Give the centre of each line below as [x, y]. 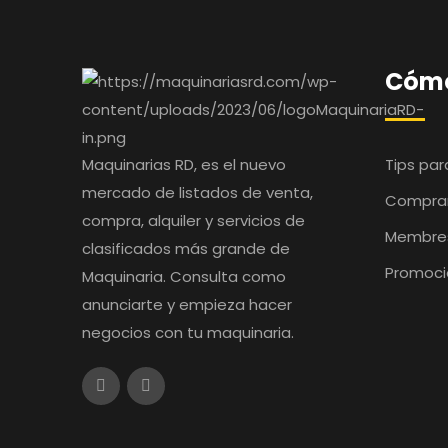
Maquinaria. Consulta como [184, 276]
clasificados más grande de [186, 248]
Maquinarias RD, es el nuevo [184, 164]
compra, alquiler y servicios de [193, 220]
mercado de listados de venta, [197, 192]
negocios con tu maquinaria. [188, 332]
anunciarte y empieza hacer [187, 304]
